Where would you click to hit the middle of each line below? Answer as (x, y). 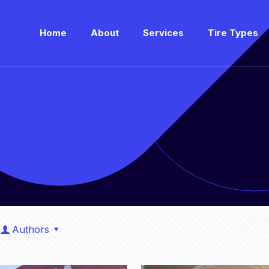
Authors (30, 229)
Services (163, 33)
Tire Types (233, 33)
